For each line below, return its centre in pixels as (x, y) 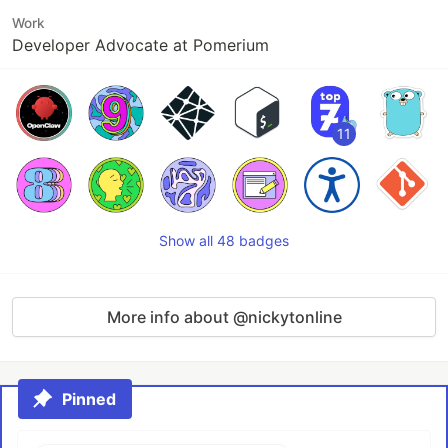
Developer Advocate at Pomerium (140, 45)
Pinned (89, 399)
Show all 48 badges (224, 240)
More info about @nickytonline (224, 317)
